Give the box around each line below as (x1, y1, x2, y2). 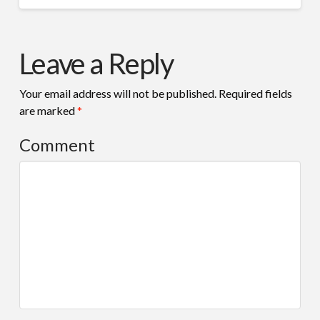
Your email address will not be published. (19, 86, 216, 101)
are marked (19, 104, 77, 118)
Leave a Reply (19, 46, 174, 81)
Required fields (216, 86, 292, 101)
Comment (19, 134, 95, 156)
